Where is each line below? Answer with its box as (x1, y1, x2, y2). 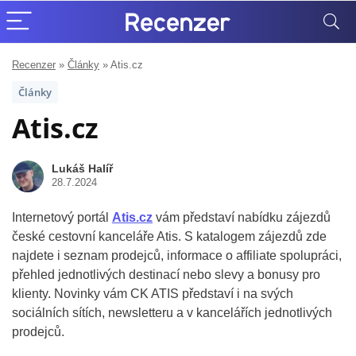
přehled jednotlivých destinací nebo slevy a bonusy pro (12, 268, 320, 281)
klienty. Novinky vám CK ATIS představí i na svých (12, 287, 293, 300)
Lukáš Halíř (52, 162, 113, 175)
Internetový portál (12, 211, 112, 224)
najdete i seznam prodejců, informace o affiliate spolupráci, (12, 249, 342, 262)
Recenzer (12, 59, 56, 71)
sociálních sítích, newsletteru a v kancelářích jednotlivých (12, 306, 332, 319)
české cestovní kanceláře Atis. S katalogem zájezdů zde (12, 230, 327, 243)
